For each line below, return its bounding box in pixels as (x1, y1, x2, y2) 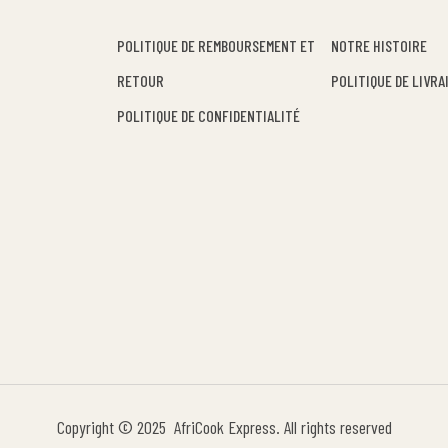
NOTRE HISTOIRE (331, 35, 427, 55)
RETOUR (117, 70, 164, 90)
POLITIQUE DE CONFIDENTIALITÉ (117, 105, 300, 125)
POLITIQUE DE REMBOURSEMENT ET (117, 35, 315, 55)
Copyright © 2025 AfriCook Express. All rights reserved (56, 415, 392, 438)
